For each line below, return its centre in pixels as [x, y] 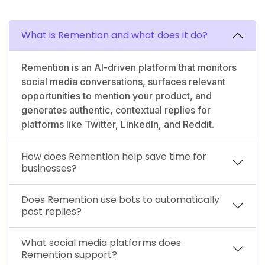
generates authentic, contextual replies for [116, 110]
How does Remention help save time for [114, 156]
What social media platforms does [101, 243]
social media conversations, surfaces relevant [123, 81]
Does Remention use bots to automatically [120, 199]
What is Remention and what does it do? [114, 35]
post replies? [51, 211]
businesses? [49, 168]
